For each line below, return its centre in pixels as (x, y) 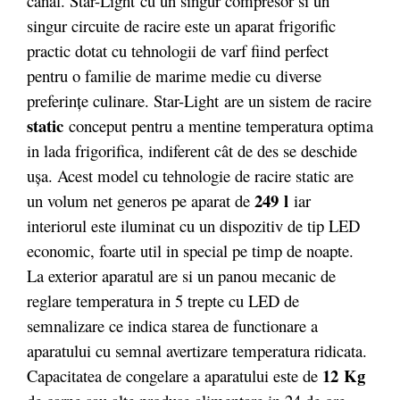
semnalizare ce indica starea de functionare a (172, 325)
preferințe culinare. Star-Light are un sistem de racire (199, 100)
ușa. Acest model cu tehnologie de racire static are (190, 175)
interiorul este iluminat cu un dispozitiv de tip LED (193, 225)
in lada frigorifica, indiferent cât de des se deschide (192, 150)
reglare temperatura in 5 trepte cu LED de (163, 300)
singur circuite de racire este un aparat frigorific (181, 25)
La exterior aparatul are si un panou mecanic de (181, 275)
